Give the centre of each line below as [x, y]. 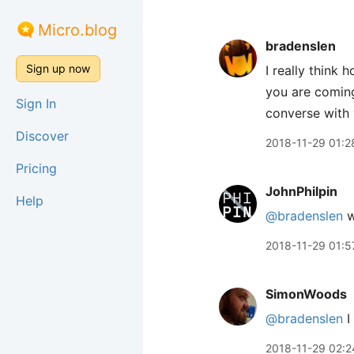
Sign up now [58, 68]
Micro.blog [77, 30]
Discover [42, 136]
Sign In [36, 104]
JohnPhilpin [301, 191]
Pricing [36, 168]
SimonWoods [306, 294]
